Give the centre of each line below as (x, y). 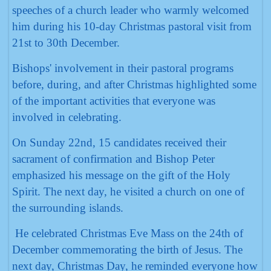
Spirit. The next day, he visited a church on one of (128, 191)
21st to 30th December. (66, 43)
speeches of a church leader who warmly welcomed (131, 10)
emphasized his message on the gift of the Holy (121, 175)
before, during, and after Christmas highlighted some (134, 84)
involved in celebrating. (67, 117)
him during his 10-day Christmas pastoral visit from (132, 26)
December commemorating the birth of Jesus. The (127, 250)
